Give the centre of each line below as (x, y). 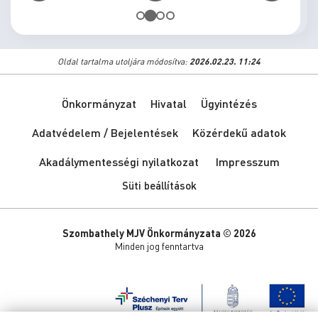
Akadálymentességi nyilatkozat (119, 161)
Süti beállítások (159, 185)
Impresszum (247, 161)
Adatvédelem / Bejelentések (105, 132)
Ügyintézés (229, 103)
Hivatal (168, 103)
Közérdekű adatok (239, 132)
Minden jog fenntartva (159, 246)
